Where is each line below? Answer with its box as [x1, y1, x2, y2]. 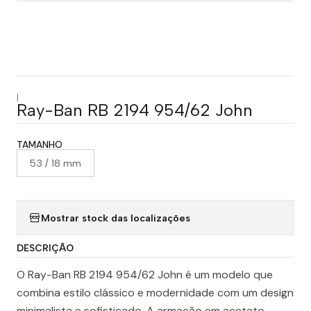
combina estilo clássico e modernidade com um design [17, 285, 294, 300]
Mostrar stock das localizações [41, 211, 190, 224]
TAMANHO [17, 139, 62, 151]
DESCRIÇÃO [17, 242, 74, 253]
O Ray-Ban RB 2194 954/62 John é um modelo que [17, 267, 273, 282]
